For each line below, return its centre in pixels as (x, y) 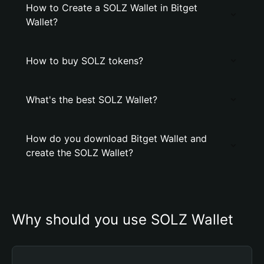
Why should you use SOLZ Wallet (123, 220)
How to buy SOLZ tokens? (85, 61)
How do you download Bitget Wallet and (116, 138)
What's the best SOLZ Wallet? (92, 100)
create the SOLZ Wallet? (80, 153)
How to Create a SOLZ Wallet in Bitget (112, 8)
